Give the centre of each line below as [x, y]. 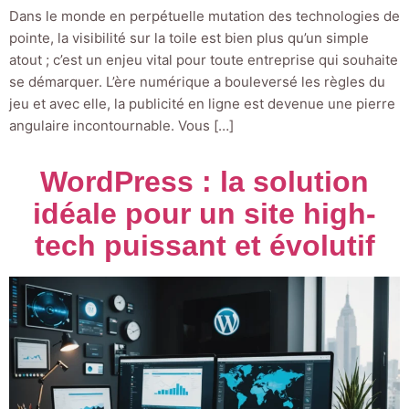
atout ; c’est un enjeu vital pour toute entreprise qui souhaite [204, 60]
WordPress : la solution [204, 182]
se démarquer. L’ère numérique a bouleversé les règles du [197, 82]
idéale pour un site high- [204, 214]
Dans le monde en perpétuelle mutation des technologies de [204, 16]
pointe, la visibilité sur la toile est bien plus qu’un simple [189, 38]
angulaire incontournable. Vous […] [121, 126]
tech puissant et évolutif [204, 246]
